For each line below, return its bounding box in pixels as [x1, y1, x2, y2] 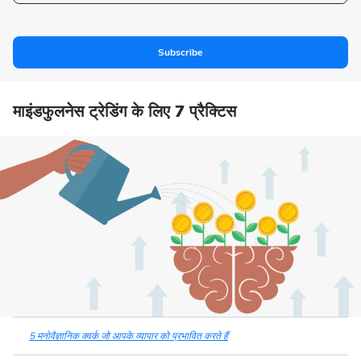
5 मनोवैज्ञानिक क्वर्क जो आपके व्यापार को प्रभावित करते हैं [29, 330, 228, 342]
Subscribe [158, 46, 203, 59]
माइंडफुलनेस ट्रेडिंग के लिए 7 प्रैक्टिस [13, 101, 241, 122]
